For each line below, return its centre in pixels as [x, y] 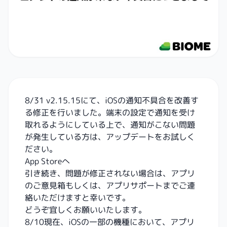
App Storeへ [47, 161]
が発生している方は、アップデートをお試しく [110, 137]
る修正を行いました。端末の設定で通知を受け [110, 112]
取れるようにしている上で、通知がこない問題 [110, 124]
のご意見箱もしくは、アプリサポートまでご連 [110, 185]
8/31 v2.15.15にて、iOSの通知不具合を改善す [112, 100]
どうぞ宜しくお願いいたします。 [86, 210]
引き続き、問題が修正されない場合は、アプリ [110, 173]
